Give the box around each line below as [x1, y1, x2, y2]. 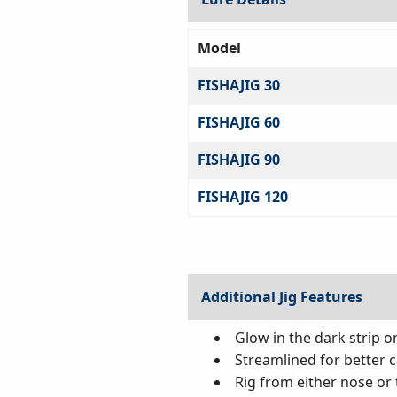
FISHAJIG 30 [197, 74, 280, 95]
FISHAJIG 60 [197, 112, 280, 132]
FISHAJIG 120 [197, 186, 288, 206]
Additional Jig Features [200, 286, 362, 307]
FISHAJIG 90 [197, 149, 280, 169]
